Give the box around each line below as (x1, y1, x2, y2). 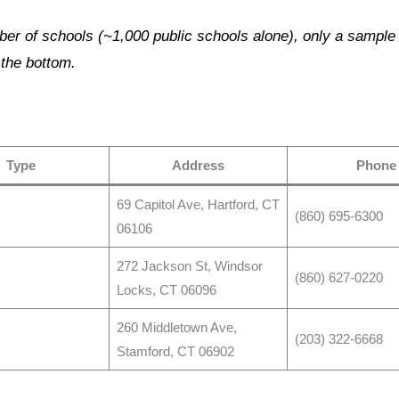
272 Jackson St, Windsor (116, 258, 263, 274)
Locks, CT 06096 (116, 282, 216, 298)
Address (172, 158, 225, 174)
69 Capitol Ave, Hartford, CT (116, 197, 280, 213)
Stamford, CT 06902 (116, 344, 234, 360)
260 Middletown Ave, (116, 320, 237, 336)
